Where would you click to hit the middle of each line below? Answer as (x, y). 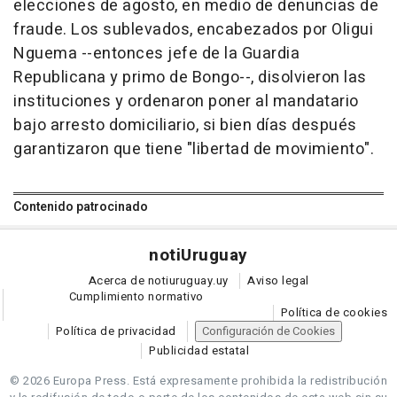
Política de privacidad (116, 331)
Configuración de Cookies (269, 331)
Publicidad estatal (199, 351)
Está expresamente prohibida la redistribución (260, 381)
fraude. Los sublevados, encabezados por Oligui (193, 30)
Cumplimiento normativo (136, 297)
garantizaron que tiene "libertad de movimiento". (194, 150)
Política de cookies (334, 313)
